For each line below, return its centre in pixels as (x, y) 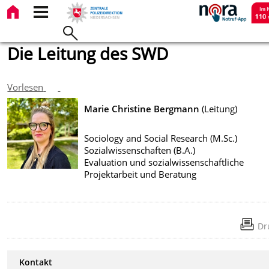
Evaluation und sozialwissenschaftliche (164, 162)
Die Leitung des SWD (88, 53)
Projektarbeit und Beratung (141, 174)
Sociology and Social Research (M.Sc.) (161, 138)
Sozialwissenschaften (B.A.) (140, 150)
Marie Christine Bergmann (142, 109)
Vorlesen (26, 87)
